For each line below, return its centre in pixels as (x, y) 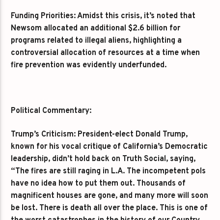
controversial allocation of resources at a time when (106, 53)
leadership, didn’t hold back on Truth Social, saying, (103, 159)
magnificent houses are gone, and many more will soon (110, 196)
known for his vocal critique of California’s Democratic (110, 147)
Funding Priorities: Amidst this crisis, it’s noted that (103, 16)
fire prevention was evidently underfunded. (89, 65)
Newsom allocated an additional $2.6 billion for (96, 28)
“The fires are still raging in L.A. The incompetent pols (109, 171)
